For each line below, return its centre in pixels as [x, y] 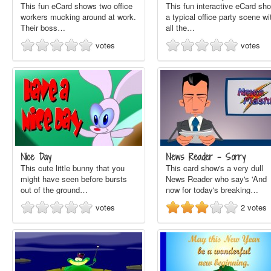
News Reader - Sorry [206, 157]
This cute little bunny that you [73, 168]
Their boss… [43, 28]
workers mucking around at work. [78, 17]
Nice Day [36, 157]
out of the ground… [54, 190]
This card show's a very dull [214, 168]
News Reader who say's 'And [216, 179]
